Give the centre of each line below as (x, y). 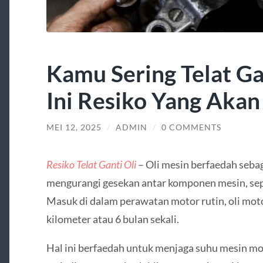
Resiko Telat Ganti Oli (91, 164)
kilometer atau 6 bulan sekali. (112, 219)
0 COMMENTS (191, 128)
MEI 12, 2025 (74, 128)
